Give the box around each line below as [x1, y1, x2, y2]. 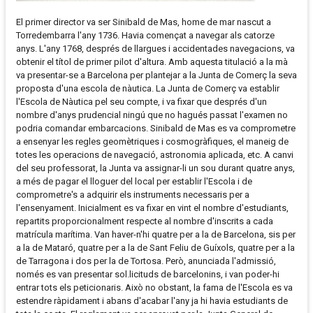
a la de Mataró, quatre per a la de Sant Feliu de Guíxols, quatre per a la [16, 242, 295, 254]
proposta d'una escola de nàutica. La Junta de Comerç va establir [16, 83, 279, 94]
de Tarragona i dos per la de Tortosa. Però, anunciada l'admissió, [16, 256, 276, 267]
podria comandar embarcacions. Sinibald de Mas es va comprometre [16, 123, 296, 134]
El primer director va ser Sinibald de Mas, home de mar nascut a [16, 17, 271, 28]
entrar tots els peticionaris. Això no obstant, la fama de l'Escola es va [16, 282, 293, 293]
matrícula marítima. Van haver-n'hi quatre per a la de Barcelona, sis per [16, 229, 296, 240]
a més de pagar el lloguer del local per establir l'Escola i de [16, 176, 252, 187]
